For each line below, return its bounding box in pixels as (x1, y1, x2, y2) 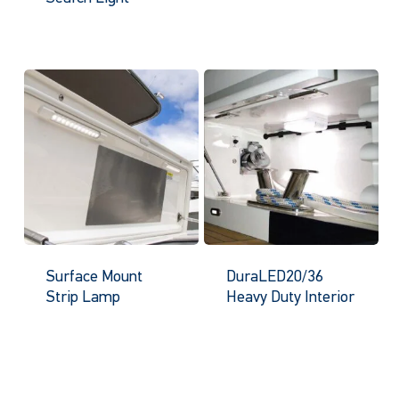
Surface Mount (45, 268, 142, 286)
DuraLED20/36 (225, 268, 323, 286)
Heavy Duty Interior (225, 289, 354, 306)
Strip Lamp (45, 289, 120, 306)
